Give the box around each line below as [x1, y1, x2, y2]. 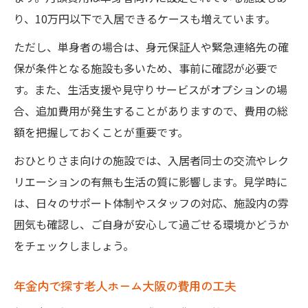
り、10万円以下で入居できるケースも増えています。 [14, 10, 276, 27]
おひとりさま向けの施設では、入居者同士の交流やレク [14, 151, 289, 168]
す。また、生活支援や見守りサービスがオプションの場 [14, 80, 287, 98]
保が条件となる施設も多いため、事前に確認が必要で [14, 59, 278, 76]
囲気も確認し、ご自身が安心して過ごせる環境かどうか [14, 215, 289, 232]
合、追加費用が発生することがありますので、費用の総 [14, 102, 288, 119]
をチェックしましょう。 [14, 236, 134, 254]
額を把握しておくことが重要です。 [14, 123, 188, 140]
